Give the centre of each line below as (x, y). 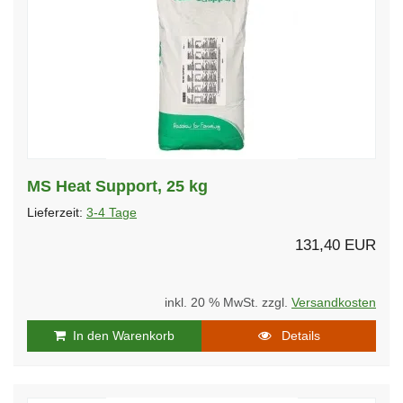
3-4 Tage (112, 212)
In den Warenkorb (120, 335)
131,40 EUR (336, 245)
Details (295, 335)
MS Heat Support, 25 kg (117, 186)
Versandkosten (334, 302)
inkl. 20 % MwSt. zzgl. (228, 302)
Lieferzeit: (57, 212)
